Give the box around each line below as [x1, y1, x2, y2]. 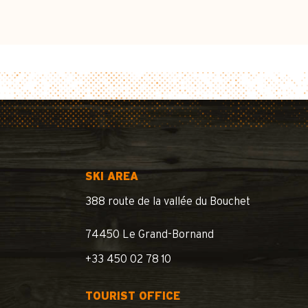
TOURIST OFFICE [85, 291, 180, 302]
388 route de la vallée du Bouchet [85, 196, 250, 207]
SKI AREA [85, 171, 138, 182]
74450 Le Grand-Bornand [85, 229, 214, 240]
